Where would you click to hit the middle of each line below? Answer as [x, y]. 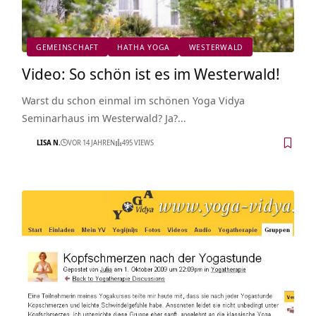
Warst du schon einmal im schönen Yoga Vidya [133, 100]
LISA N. [48, 143]
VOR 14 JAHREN [91, 143]
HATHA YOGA [144, 47]
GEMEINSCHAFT [67, 47]
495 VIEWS [138, 143]
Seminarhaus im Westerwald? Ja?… [104, 117]
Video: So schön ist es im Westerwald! [151, 73]
